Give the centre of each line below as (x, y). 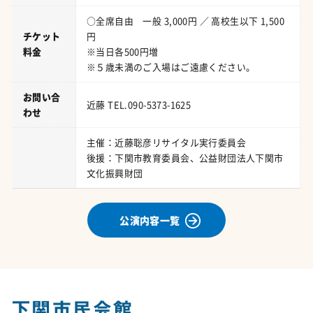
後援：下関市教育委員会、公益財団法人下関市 (185, 157)
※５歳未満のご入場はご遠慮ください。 (171, 66)
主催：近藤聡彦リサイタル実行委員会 (166, 142)
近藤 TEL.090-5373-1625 (139, 104)
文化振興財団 (115, 173)
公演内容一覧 (150, 220)
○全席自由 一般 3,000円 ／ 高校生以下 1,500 (185, 20)
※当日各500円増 (122, 51)
